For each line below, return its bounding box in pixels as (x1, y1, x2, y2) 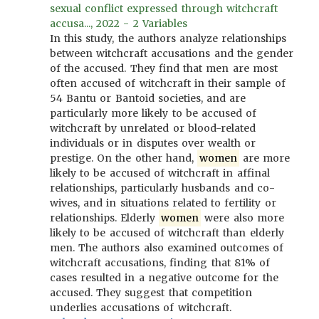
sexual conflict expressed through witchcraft (50, 2, 278, 15)
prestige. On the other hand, (50, 152, 198, 164)
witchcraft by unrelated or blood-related (50, 122, 256, 135)
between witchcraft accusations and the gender (50, 47, 294, 60)
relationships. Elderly (50, 211, 159, 224)
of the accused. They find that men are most (50, 62, 278, 75)
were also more (201, 211, 284, 224)
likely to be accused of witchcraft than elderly (50, 226, 284, 239)
